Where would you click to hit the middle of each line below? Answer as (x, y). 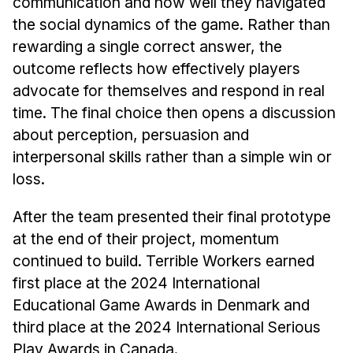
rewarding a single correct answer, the (147, 46)
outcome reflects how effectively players (156, 68)
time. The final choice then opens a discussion (174, 112)
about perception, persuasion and (130, 134)
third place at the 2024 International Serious (166, 327)
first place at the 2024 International (136, 282)
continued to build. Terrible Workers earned (163, 260)
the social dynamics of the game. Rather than (171, 24)
